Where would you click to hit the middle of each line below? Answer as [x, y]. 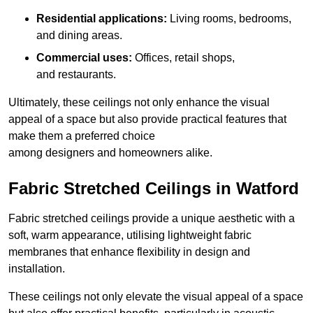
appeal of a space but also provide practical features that [147, 119]
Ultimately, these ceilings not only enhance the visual [139, 103]
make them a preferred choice [82, 136]
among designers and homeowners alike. [110, 153]
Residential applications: [102, 19]
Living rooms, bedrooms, [229, 19]
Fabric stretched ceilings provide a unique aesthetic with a [152, 219]
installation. [37, 269]
